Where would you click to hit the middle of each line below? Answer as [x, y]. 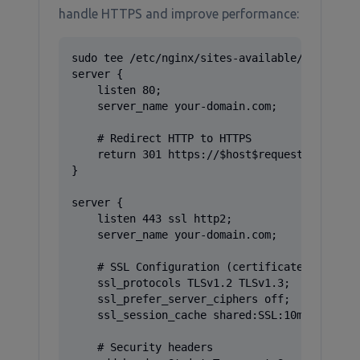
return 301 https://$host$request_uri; [203, 154]
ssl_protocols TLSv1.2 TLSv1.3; [181, 283]
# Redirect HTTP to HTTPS [162, 138]
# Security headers [142, 347]
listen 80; [117, 90]
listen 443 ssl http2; [152, 219]
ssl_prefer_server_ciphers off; [181, 299]
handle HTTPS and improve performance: [179, 14]
